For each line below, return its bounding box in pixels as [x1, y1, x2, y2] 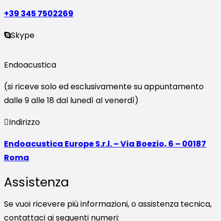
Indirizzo [9, 116, 40, 128]
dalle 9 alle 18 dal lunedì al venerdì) [4, 95, 139, 107]
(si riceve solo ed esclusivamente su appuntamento [4, 81, 204, 93]
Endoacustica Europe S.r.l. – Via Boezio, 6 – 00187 [4, 138, 206, 150]
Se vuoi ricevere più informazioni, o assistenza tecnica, [4, 198, 212, 210]
